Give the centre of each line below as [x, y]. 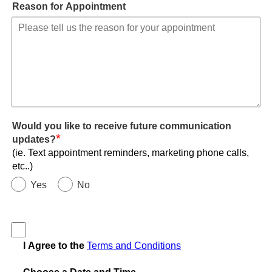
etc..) [22, 166]
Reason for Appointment [69, 7]
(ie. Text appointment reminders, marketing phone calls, [131, 153]
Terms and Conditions [134, 246]
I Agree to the [55, 246]
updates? [34, 140]
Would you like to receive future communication [122, 126]
